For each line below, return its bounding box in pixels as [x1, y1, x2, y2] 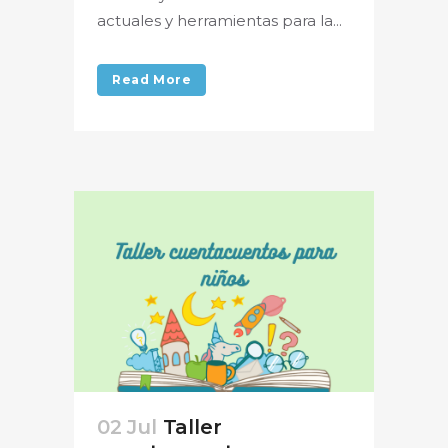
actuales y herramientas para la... [97, 11, 342, 31]
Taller [162, 414, 222, 439]
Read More [112, 72, 192, 88]
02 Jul [97, 414, 157, 439]
